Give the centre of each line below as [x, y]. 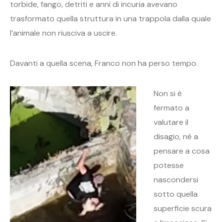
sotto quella [176, 194]
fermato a [172, 108]
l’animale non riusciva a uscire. [63, 33]
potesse [169, 166]
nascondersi [176, 180]
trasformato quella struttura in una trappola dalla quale [111, 19]
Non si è [168, 94]
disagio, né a [176, 137]
